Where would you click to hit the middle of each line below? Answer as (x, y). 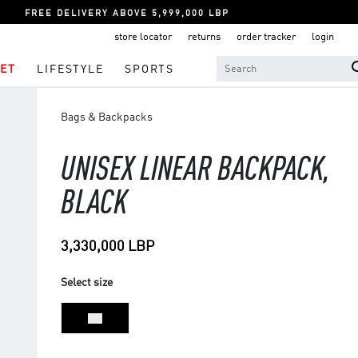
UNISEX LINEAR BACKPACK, (195, 171)
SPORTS (149, 70)
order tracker (266, 37)
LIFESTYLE (70, 70)
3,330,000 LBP (107, 247)
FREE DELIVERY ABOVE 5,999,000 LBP (127, 14)
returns (204, 37)
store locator (143, 37)
